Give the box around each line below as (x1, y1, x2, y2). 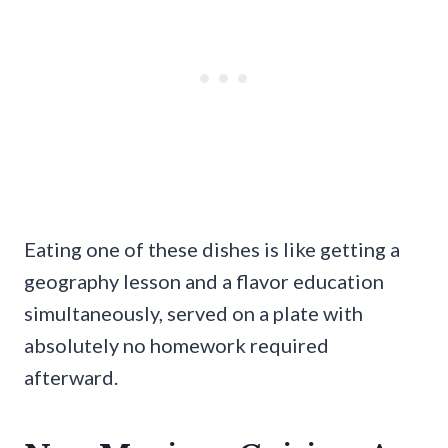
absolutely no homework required (24, 332, 329, 357)
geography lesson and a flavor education (24, 268, 384, 293)
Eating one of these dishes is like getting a (24, 236, 400, 261)
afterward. (24, 364, 118, 389)
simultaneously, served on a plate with (24, 300, 363, 325)
